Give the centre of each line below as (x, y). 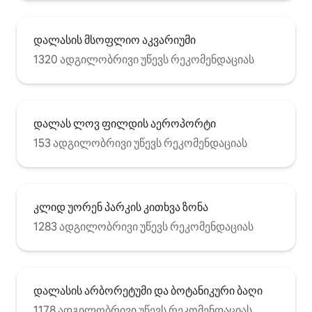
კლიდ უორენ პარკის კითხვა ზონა (121, 208)
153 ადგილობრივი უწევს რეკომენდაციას (140, 143)
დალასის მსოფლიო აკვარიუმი (115, 40)
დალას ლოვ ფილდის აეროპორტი (125, 124)
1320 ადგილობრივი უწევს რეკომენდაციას (144, 60)
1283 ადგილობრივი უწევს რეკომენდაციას (143, 227)
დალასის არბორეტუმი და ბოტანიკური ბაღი (148, 291)
